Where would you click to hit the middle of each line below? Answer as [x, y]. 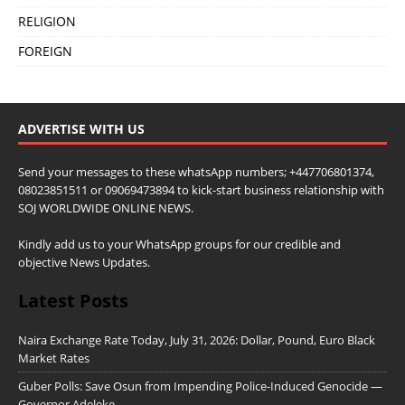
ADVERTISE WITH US [81, 129]
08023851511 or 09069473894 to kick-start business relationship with [201, 190]
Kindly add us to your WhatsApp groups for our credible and [179, 245]
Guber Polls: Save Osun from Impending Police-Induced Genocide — [200, 386]
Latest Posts [73, 301]
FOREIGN [45, 52]
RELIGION [47, 22]
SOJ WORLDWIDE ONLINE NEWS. [106, 208]
